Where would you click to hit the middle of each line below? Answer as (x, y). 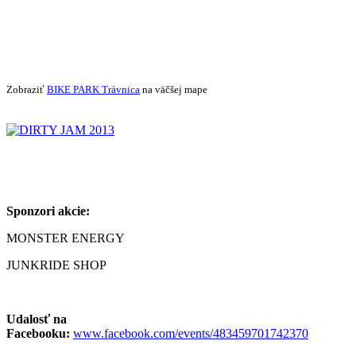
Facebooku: (38, 333)
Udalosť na (37, 319)
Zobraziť (27, 89)
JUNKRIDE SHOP (56, 265)
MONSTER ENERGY (66, 238)
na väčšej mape (174, 89)
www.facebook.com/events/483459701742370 (191, 333)
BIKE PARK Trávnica (93, 89)
